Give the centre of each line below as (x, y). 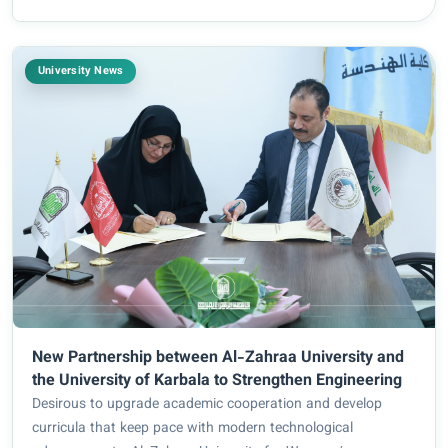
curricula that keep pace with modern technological (193, 428)
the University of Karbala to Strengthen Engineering (217, 381)
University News (81, 72)
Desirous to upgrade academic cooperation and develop (207, 404)
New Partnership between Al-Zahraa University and (218, 358)
